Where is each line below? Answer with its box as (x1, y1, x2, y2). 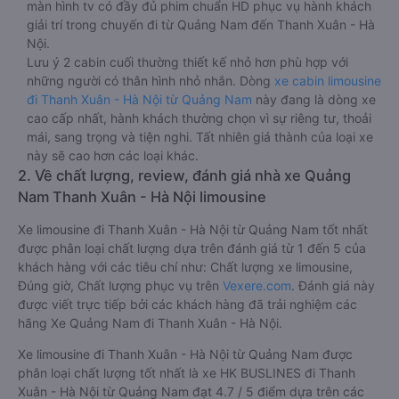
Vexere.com (223, 278, 291, 293)
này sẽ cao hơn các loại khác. (27, 148, 199, 163)
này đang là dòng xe (252, 92, 376, 107)
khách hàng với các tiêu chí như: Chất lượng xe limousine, (18, 259, 353, 274)
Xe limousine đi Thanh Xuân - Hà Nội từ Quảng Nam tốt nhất (18, 222, 368, 237)
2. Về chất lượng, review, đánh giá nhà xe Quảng (18, 167, 351, 184)
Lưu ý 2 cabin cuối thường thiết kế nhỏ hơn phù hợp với (27, 54, 348, 69)
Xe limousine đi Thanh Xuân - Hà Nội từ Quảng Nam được (18, 346, 353, 362)
